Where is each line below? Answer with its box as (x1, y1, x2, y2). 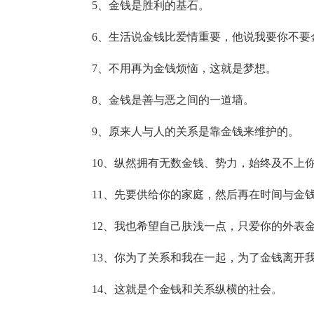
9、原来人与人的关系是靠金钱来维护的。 (91, 125, 299, 137)
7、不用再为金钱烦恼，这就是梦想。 (91, 62, 277, 74)
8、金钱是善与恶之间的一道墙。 (91, 94, 254, 106)
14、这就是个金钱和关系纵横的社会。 (91, 283, 282, 295)
